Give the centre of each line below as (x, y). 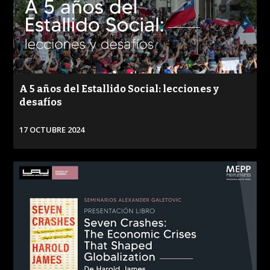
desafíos (41, 102)
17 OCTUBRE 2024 (52, 130)
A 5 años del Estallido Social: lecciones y (119, 89)
